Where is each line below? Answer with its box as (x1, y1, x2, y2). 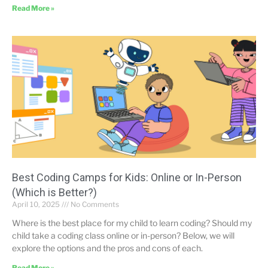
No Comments (69, 200, 119, 209)
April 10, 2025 (12, 200, 62, 209)
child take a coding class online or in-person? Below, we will (12, 230, 234, 240)
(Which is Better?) (12, 186, 97, 199)
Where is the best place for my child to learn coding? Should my (12, 218, 252, 228)
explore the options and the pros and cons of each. (12, 243, 203, 253)
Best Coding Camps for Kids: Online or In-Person (12, 171, 242, 184)
